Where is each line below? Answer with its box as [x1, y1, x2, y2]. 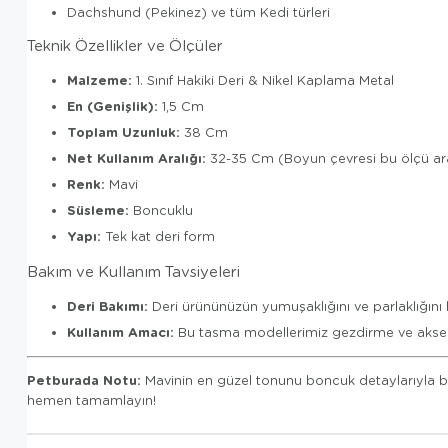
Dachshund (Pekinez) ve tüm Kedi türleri [67, 3, 330, 20]
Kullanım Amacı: [67, 322, 174, 341]
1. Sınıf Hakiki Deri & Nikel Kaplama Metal [132, 72, 394, 89]
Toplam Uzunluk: [67, 123, 180, 142]
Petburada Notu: [27, 371, 141, 390]
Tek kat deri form [101, 228, 215, 245]
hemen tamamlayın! [27, 392, 156, 409]
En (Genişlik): [67, 97, 158, 116]
